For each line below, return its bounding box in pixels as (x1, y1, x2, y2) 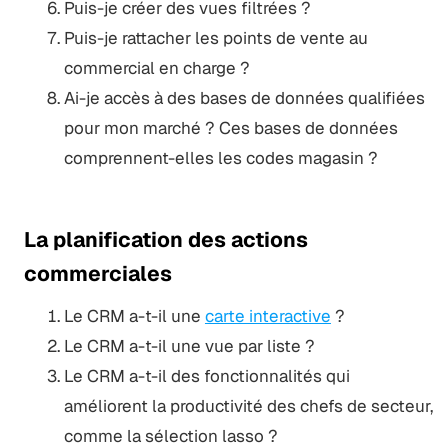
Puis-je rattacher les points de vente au (63, 26, 368, 49)
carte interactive (204, 304, 331, 327)
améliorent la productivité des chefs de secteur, (63, 394, 433, 417)
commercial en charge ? (63, 56, 250, 79)
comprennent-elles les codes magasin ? (63, 146, 378, 169)
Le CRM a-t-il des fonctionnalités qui (63, 364, 350, 387)
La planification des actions (23, 225, 308, 253)
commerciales (23, 259, 172, 287)
